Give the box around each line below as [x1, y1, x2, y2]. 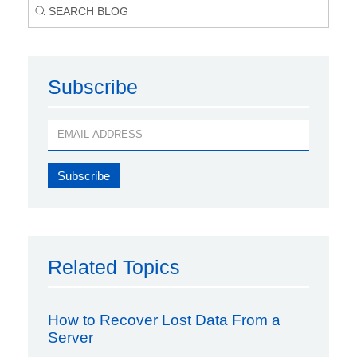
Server [48, 328, 93, 346]
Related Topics [48, 255, 180, 278]
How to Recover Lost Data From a [48, 311, 280, 328]
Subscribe [48, 75, 138, 98]
